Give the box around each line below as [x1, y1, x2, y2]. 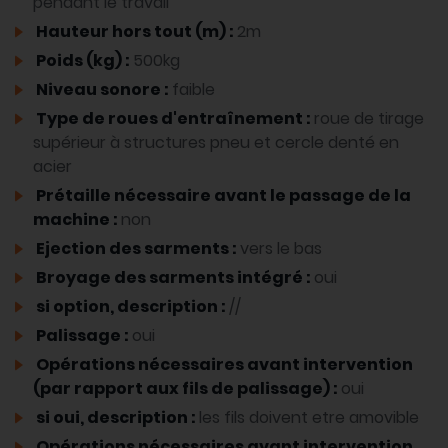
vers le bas [240, 237, 322, 261]
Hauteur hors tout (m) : [33, 20, 237, 44]
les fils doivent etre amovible [199, 406, 419, 430]
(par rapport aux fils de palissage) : [33, 377, 341, 401]
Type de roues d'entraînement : [33, 107, 314, 131]
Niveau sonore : [33, 78, 172, 102]
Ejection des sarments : [33, 237, 240, 261]
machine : [33, 208, 121, 232]
